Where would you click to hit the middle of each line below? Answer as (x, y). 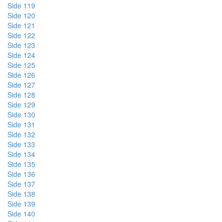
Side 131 (21, 124)
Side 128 (21, 95)
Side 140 (21, 214)
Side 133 (21, 144)
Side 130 (21, 114)
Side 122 (21, 35)
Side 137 (21, 184)
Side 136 (21, 174)
